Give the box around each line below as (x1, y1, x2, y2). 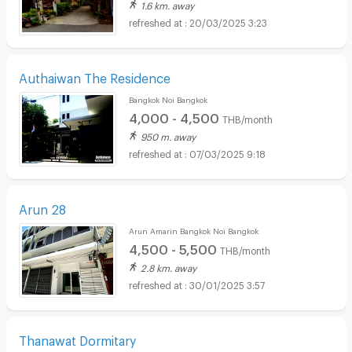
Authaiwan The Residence (18, 70, 170, 81)
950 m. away (140, 130, 196, 139)
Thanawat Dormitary (18, 332, 136, 343)
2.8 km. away (140, 262, 196, 270)
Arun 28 (18, 201, 66, 212)
